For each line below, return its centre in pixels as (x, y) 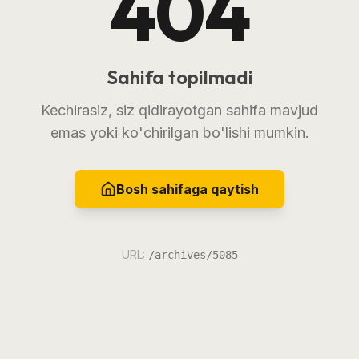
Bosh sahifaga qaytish (188, 189)
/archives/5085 (193, 254)
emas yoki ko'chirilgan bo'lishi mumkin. (179, 132)
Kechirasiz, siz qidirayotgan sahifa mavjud (179, 110)
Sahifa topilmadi (179, 77)
